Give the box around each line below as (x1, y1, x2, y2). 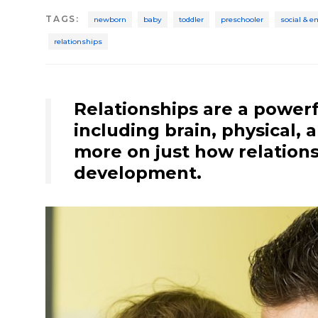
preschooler (221, 14, 264, 24)
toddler (179, 14, 204, 24)
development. (74, 162, 202, 183)
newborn (94, 14, 127, 24)
